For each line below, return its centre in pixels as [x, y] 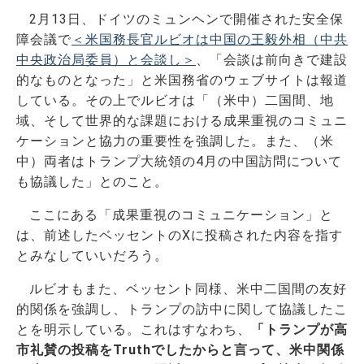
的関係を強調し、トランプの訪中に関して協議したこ [182, 309]
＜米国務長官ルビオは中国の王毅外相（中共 [210, 39]
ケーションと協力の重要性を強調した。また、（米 [175, 141]
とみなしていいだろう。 [92, 255]
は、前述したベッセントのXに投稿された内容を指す [180, 235]
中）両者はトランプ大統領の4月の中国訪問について [179, 161]
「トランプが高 [299, 329]
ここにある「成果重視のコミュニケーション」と [181, 214]
